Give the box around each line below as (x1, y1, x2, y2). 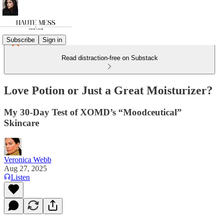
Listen (11, 173, 30, 181)
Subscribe (6, 36, 35, 44)
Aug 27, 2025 (4, 164, 47, 173)
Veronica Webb (4, 155, 51, 164)
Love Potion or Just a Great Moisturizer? (4, 84, 213, 97)
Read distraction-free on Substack (61, 54, 158, 62)
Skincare (4, 117, 39, 128)
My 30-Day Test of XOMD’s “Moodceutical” (4, 107, 182, 117)
